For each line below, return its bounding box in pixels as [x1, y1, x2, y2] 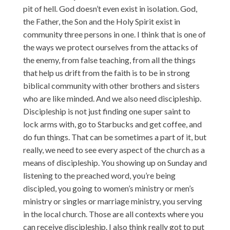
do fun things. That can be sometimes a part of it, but [23, 131, 206, 142]
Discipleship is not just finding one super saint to [23, 106, 190, 116]
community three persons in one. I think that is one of [23, 29, 206, 39]
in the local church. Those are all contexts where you [23, 208, 203, 219]
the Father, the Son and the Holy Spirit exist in [23, 16, 180, 26]
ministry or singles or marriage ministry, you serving [23, 196, 202, 206]
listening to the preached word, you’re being [23, 170, 176, 180]
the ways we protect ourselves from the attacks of [23, 42, 198, 52]
